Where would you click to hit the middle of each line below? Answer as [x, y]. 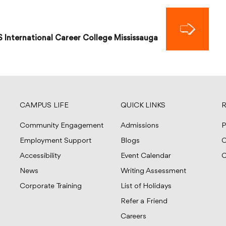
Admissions [140, 126]
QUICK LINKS [143, 106]
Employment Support [55, 141]
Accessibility [40, 156]
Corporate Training [51, 186]
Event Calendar [146, 156]
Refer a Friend [144, 202]
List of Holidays [146, 186]
